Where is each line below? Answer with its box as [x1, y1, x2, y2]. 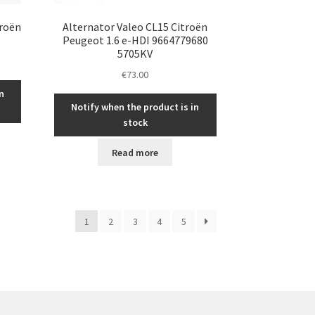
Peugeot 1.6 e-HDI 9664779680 [62, 32, 208, 47]
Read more [112, 146, 159, 159]
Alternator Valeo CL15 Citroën [63, 19, 208, 34]
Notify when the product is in [71, 101, 200, 114]
